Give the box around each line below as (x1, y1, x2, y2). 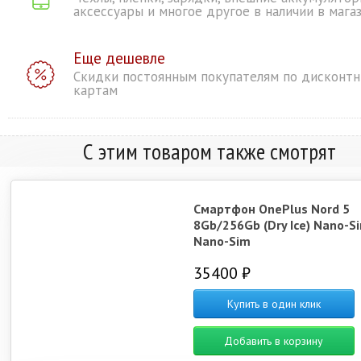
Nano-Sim (193, 233, 251, 249)
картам (73, 81, 118, 99)
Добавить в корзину (224, 334, 324, 348)
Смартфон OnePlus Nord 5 (193, 201, 350, 217)
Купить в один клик (226, 297, 321, 311)
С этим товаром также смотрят (83, 136, 336, 166)
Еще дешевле (73, 48, 165, 68)
